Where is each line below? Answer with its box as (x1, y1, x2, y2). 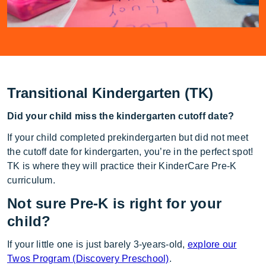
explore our (187, 239, 237, 249)
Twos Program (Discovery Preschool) (7, 253, 169, 264)
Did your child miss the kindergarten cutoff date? (7, 110, 235, 121)
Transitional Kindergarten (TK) (7, 84, 213, 101)
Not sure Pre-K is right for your (7, 195, 221, 211)
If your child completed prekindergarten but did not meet (7, 132, 248, 142)
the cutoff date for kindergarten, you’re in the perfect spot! (7, 146, 254, 157)
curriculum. (7, 175, 55, 185)
